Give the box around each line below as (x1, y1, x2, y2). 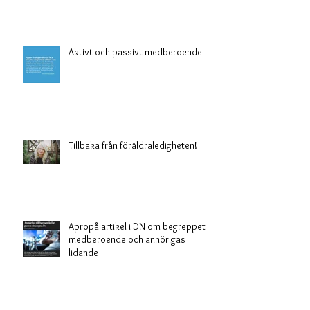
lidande (69, 273, 98, 286)
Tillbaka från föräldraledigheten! (69, 166, 197, 179)
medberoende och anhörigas (69, 260, 185, 273)
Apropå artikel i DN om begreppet (69, 247, 206, 260)
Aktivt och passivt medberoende (69, 73, 202, 86)
